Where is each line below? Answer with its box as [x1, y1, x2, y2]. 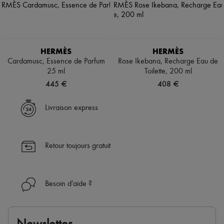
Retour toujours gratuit [45, 142, 110, 150]
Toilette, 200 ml [144, 67, 192, 76]
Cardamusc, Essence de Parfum [7, 57, 105, 66]
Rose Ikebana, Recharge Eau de [118, 57, 218, 66]
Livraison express [45, 104, 98, 112]
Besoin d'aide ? [45, 180, 92, 188]
